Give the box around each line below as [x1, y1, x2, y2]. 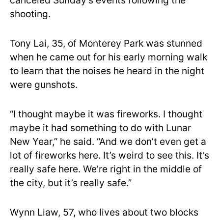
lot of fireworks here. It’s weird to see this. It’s [10, 149, 209, 161]
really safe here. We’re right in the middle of [10, 163, 202, 175]
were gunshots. [10, 79, 78, 90]
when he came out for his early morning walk [10, 51, 207, 63]
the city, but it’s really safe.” [10, 177, 132, 189]
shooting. [10, 8, 51, 20]
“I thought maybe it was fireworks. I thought [10, 108, 202, 120]
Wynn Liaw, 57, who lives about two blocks [10, 206, 198, 218]
